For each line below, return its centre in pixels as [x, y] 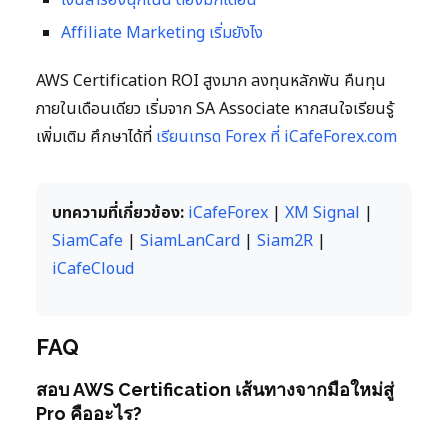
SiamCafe [87, 241]
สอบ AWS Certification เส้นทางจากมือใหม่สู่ [215, 390]
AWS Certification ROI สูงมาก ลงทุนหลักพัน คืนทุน [211, 81]
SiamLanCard [190, 241]
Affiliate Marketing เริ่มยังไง [162, 33]
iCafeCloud [93, 269]
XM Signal [322, 213]
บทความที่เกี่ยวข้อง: [118, 213]
